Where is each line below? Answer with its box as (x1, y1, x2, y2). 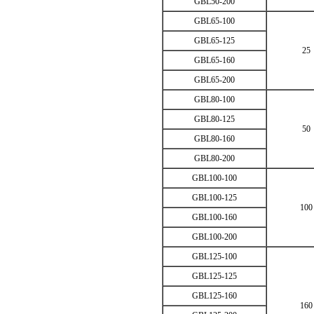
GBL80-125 (194, 114, 235, 124)
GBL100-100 (192, 173, 237, 183)
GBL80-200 (194, 153, 235, 163)
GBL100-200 (192, 232, 237, 242)
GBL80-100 (194, 95, 235, 104)
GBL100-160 (192, 212, 237, 222)
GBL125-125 (192, 271, 237, 281)
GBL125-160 (192, 291, 237, 301)
